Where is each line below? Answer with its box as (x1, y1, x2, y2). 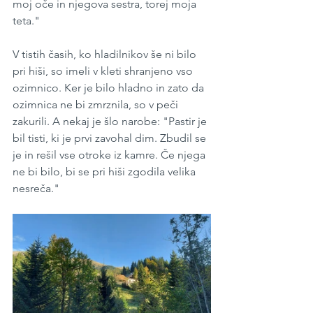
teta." (13, 14, 40, 28)
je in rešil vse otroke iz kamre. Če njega (13, 148, 208, 162)
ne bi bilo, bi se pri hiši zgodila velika (13, 165, 198, 179)
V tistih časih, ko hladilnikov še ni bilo (13, 48, 199, 61)
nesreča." (13, 182, 59, 196)
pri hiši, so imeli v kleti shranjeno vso (13, 64, 196, 78)
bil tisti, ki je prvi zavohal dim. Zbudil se (13, 131, 209, 145)
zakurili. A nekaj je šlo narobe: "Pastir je (13, 115, 210, 129)
